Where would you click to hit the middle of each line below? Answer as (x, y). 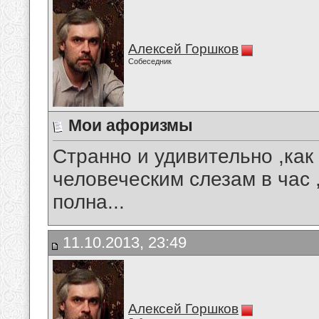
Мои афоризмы (131, 125)
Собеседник (150, 61)
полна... (89, 202)
